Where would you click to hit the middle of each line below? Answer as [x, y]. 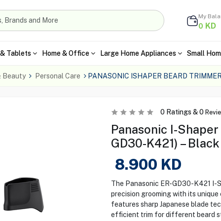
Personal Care [57, 76]
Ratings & [182, 112]
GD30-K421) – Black [165, 143]
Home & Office [65, 53]
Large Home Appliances [138, 53]
